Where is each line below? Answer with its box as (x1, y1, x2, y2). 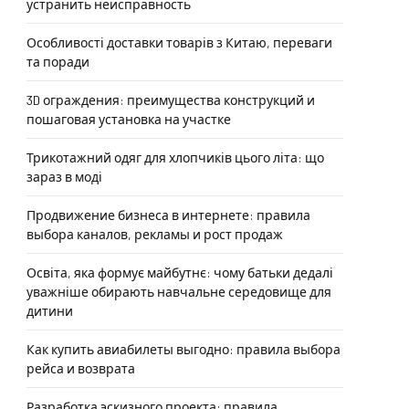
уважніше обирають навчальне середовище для (26, 284, 331, 299)
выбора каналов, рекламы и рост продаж (26, 226, 283, 242)
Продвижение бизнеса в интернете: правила (26, 207, 310, 223)
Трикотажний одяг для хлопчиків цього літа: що (26, 150, 324, 165)
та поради (26, 54, 89, 69)
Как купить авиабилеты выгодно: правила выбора (26, 341, 341, 357)
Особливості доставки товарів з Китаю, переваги (26, 35, 332, 50)
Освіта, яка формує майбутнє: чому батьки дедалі (26, 265, 333, 280)
